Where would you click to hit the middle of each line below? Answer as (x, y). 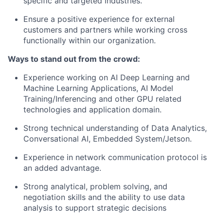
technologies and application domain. (92, 109)
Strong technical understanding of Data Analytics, (115, 128)
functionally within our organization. (90, 40)
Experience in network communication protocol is (115, 157)
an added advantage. (62, 168)
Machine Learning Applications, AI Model (98, 88)
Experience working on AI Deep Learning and (107, 77)
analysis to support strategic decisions (95, 208)
